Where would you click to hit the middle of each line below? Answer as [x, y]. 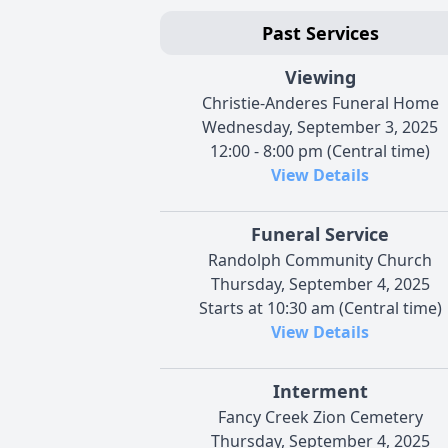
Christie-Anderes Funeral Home [320, 102]
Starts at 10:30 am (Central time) [320, 307]
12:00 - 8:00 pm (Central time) [320, 150]
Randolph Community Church [320, 259]
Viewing [320, 76]
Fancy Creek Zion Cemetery [320, 416]
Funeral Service [320, 233]
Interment [320, 390]
